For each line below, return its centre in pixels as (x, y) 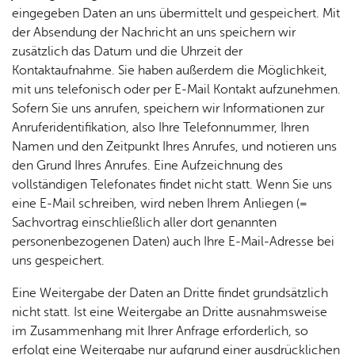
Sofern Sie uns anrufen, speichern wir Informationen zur (168, 109)
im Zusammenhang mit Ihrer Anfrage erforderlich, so (160, 331)
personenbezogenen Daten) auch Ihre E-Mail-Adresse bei (173, 242)
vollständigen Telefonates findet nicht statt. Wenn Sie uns (172, 185)
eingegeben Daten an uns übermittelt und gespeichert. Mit (176, 13)
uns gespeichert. (58, 261)
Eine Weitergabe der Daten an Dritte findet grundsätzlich (170, 293)
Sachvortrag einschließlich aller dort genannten (144, 223)
